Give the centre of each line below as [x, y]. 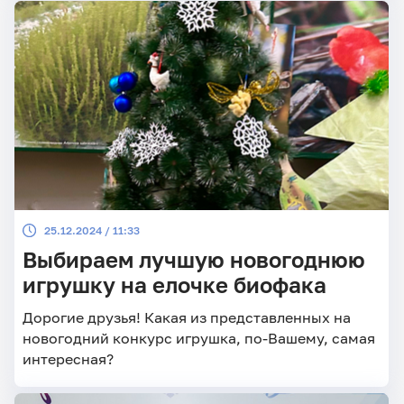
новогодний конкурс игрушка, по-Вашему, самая [198, 338]
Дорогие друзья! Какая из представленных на [186, 317]
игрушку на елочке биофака [174, 285]
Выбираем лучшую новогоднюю [193, 260]
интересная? [68, 358]
